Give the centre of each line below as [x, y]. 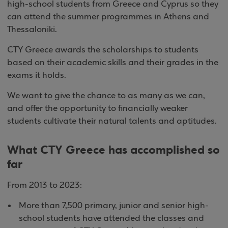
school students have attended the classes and [111, 219]
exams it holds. [37, 76]
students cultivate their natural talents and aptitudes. [112, 121]
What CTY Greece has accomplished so [113, 150]
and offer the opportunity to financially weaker [97, 109]
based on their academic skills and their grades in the [113, 63]
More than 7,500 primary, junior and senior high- [114, 206]
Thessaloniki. [32, 30]
